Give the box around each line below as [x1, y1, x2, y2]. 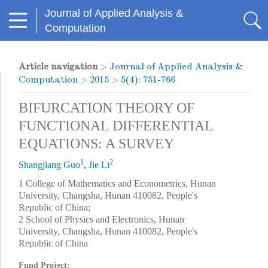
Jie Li [89, 160, 109, 170]
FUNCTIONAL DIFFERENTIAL [19, 118, 213, 133]
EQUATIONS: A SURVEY [19, 136, 174, 151]
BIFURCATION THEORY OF [19, 100, 194, 115]
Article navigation [19, 61, 98, 72]
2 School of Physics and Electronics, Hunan [19, 214, 184, 224]
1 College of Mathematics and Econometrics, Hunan [19, 178, 216, 188]
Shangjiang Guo [19, 160, 80, 170]
